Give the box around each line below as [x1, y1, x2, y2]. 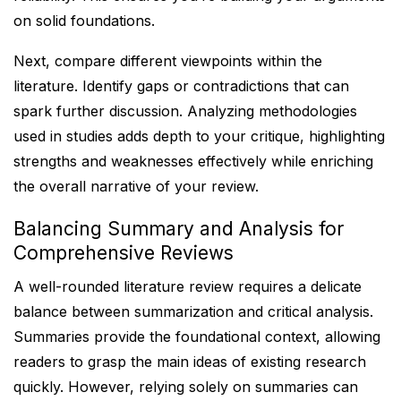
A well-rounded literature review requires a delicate [13, 277, 362, 295]
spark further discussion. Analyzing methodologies [13, 102, 357, 120]
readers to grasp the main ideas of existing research [13, 353, 366, 371]
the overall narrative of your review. [13, 177, 259, 195]
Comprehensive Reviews [13, 242, 234, 264]
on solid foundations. [13, 12, 155, 30]
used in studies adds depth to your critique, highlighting [13, 127, 385, 145]
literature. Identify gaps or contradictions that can [13, 77, 349, 95]
